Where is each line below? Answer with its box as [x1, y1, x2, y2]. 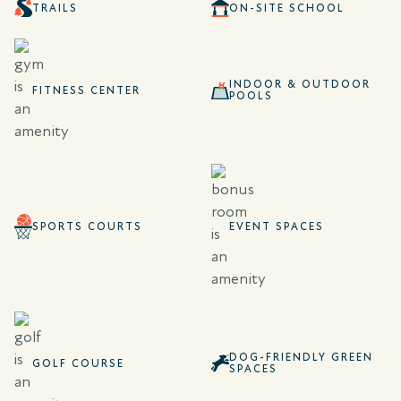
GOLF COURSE [32, 356, 124, 370]
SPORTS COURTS [32, 220, 142, 234]
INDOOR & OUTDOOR [229, 78, 371, 91]
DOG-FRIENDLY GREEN [229, 351, 373, 364]
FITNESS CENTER [32, 83, 141, 97]
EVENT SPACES [229, 220, 324, 234]
